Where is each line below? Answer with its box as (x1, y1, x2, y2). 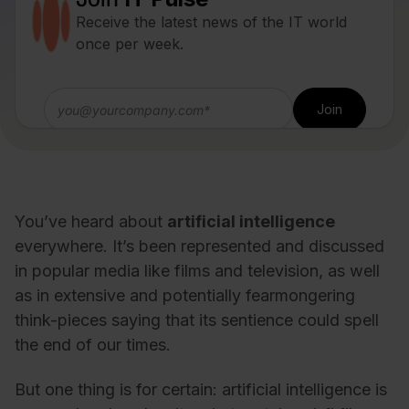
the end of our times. (15, 334, 171, 354)
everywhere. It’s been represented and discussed (15, 236, 384, 256)
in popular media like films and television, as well (15, 260, 380, 280)
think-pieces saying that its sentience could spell (15, 309, 379, 330)
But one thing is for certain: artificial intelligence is (15, 380, 387, 400)
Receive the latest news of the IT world (76, 12, 347, 31)
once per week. (76, 34, 184, 53)
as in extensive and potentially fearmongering (15, 285, 355, 305)
